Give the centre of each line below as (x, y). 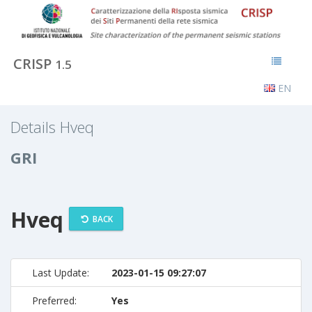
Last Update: (61, 272)
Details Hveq (52, 126)
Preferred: (54, 300)
